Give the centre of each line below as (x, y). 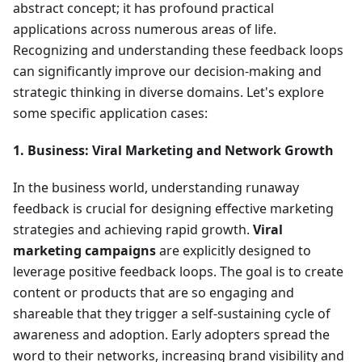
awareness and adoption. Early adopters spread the (171, 335)
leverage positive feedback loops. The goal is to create (178, 272)
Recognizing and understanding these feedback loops (178, 51)
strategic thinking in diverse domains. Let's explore (168, 93)
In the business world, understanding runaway (156, 188)
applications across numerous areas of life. (145, 29)
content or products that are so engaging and (154, 293)
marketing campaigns (84, 251)
